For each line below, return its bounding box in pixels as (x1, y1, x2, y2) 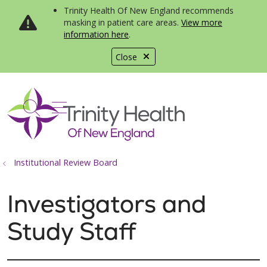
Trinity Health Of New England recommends (64, 5, 234, 16)
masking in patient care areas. (64, 17, 181, 28)
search (30, 102, 83, 126)
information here (64, 29, 129, 40)
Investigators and (7, 188, 206, 219)
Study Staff (7, 216, 136, 247)
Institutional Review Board (14, 157, 117, 168)
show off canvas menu (51, 94, 227, 117)
